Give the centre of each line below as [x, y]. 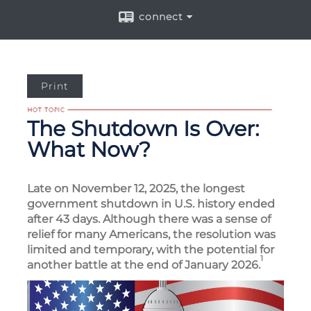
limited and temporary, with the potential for [151, 250]
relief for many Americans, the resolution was [151, 234]
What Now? [89, 150]
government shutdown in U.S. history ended [151, 204]
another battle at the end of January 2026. [144, 265]
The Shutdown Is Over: [143, 129]
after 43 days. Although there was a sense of [149, 219]
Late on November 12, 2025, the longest [136, 188]
